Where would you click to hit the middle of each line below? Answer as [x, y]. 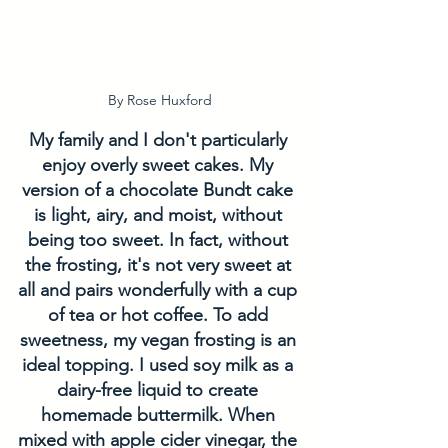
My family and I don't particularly [160, 140]
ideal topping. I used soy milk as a [160, 365]
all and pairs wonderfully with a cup [160, 290]
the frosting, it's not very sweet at [160, 265]
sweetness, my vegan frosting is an [160, 340]
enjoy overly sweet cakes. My [160, 165]
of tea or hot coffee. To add [160, 315]
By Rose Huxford [160, 100]
